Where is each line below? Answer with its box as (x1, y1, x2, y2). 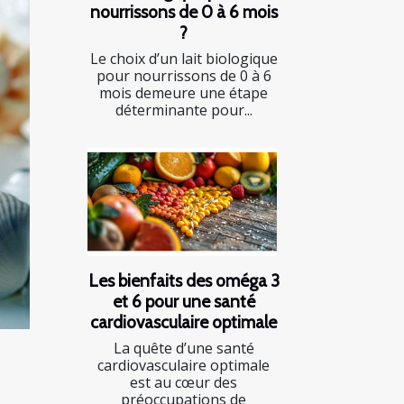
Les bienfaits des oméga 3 (87, 270, 280, 292)
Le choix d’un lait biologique (89, 49, 278, 69)
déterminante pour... (115, 100, 252, 121)
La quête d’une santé (113, 338, 254, 359)
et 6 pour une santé (112, 290, 255, 313)
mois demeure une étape (99, 83, 268, 104)
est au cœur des (130, 372, 237, 393)
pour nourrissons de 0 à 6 (96, 66, 271, 87)
